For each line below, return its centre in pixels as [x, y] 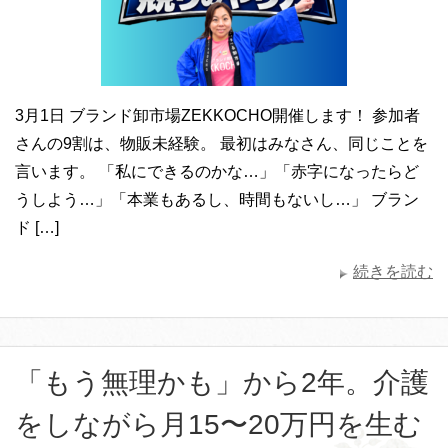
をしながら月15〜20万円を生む [218, 424]
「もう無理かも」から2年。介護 [222, 382]
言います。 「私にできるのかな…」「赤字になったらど [217, 171]
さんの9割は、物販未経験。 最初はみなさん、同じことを [221, 143]
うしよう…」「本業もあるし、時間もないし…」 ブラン [217, 199]
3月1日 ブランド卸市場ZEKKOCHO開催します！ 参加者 [217, 115]
